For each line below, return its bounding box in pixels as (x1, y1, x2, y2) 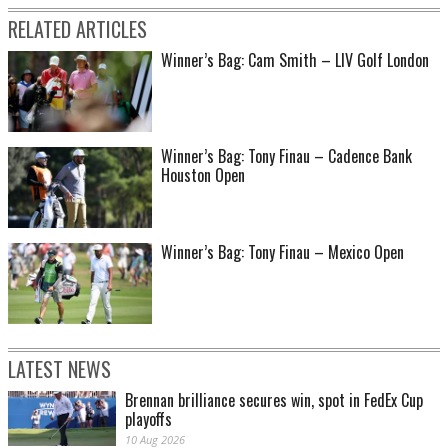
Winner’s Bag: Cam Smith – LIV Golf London (161, 48, 429, 73)
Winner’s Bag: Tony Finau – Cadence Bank (161, 144, 412, 169)
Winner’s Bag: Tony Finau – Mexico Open (161, 240, 404, 265)
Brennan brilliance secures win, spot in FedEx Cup (125, 388, 423, 413)
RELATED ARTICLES (8, 14, 147, 45)
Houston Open (161, 163, 245, 188)
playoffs (125, 407, 172, 432)
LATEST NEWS (8, 354, 111, 385)
